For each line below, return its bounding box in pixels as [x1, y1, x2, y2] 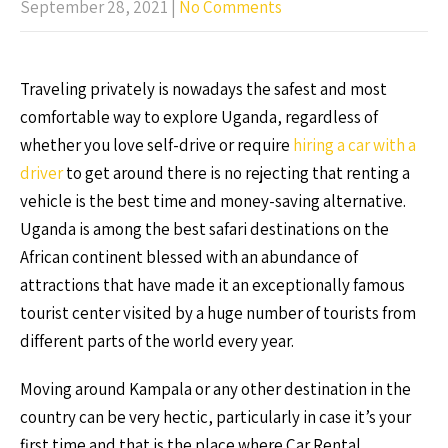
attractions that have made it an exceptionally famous [20, 274, 405, 296]
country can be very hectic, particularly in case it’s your [20, 406, 411, 428]
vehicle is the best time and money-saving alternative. [20, 190, 406, 212]
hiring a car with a [293, 134, 416, 156]
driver [20, 162, 63, 184]
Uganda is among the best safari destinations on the [20, 218, 389, 240]
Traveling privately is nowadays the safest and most [20, 78, 387, 100]
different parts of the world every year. [20, 330, 294, 352]
